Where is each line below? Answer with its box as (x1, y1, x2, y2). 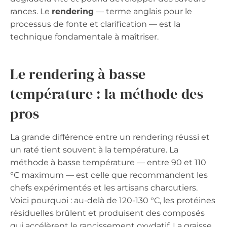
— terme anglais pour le (94, 6, 192, 16)
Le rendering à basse (10, 64, 146, 84)
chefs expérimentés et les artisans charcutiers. (10, 182, 198, 193)
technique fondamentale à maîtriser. (10, 31, 159, 42)
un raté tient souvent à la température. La (10, 144, 178, 155)
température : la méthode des (10, 84, 204, 103)
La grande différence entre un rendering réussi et (10, 132, 210, 142)
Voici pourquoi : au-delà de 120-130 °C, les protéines (10, 195, 215, 205)
